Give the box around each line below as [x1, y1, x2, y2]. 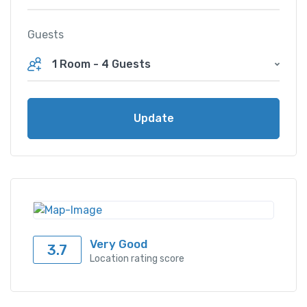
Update [133, 112, 174, 125]
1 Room [52, 58, 93, 71]
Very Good [90, 237, 147, 251]
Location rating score [90, 253, 184, 265]
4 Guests [101, 58, 151, 71]
